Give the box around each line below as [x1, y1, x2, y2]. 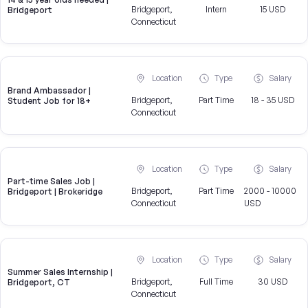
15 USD [259, 4, 285, 15]
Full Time [199, 276, 233, 287]
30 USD [257, 276, 287, 287]
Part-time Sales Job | [8, 176, 95, 187]
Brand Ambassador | [8, 85, 91, 96]
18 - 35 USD [250, 95, 294, 106]
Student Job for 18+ [8, 96, 91, 107]
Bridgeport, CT [8, 277, 70, 288]
